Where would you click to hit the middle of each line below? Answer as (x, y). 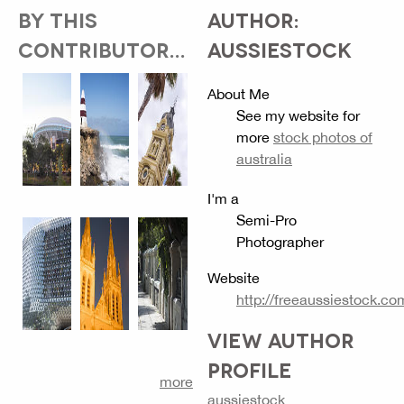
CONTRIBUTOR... (102, 49)
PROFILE (249, 369)
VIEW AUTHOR (280, 340)
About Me (238, 94)
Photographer (280, 242)
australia (264, 159)
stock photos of (322, 138)
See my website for (298, 116)
